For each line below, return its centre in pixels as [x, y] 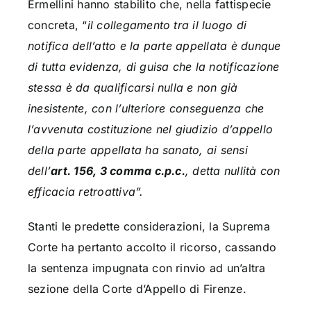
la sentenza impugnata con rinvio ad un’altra [146, 268]
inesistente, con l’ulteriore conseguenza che [146, 109]
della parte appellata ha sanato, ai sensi [137, 150]
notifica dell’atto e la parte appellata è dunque [154, 46]
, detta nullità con [233, 171]
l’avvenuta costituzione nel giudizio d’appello [150, 129]
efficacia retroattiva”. [85, 192]
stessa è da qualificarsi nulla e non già [133, 88]
